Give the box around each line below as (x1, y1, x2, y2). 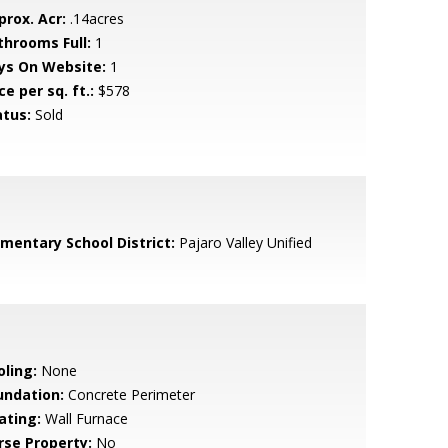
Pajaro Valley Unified (174, 233, 312, 252)
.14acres (65, 9, 124, 28)
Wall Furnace (40, 409, 128, 428)
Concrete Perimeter (63, 385, 195, 404)
